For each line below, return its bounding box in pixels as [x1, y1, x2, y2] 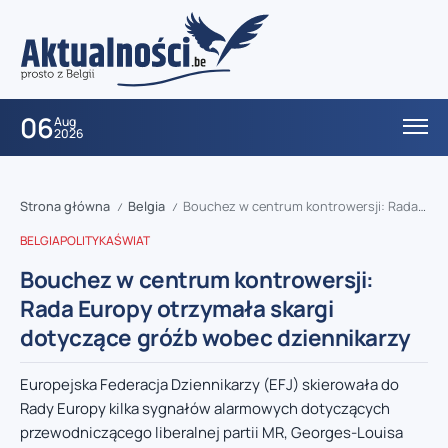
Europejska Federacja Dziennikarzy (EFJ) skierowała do [20, 374, 399, 396]
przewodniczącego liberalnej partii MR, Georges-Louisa [20, 422, 403, 444]
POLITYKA [60, 232, 114, 250]
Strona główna [20, 197, 110, 216]
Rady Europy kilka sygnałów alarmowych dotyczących [20, 398, 390, 420]
